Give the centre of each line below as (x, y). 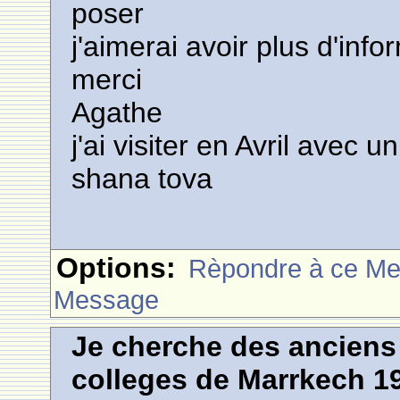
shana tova (142, 179)
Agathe (117, 112)
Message (107, 300)
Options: (117, 268)
